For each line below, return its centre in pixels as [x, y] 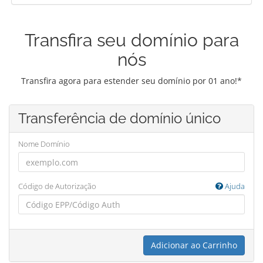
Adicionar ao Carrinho [194, 245]
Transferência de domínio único [119, 118]
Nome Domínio [44, 144]
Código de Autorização [57, 186]
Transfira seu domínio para [131, 40]
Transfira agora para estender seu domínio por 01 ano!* [131, 81]
